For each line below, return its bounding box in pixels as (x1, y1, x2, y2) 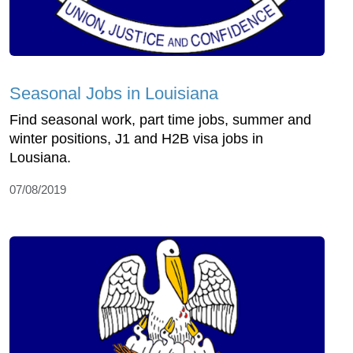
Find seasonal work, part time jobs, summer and (9, 112, 311, 128)
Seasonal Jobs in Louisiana (9, 84, 218, 104)
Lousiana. (9, 150, 71, 166)
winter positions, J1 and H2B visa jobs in (9, 131, 263, 147)
